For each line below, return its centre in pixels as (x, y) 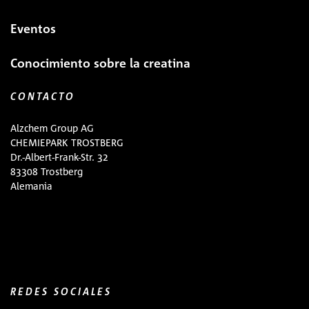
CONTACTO (43, 96)
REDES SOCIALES (61, 291)
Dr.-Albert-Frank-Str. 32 (59, 157)
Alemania (31, 186)
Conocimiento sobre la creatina (100, 63)
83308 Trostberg (47, 171)
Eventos (33, 28)
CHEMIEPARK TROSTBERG (67, 142)
